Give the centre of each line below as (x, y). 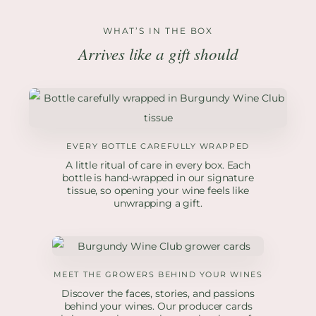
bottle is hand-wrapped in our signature (158, 178)
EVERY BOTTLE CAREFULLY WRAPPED (158, 146)
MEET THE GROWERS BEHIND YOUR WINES (158, 275)
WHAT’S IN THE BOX (158, 31)
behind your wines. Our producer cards (158, 306)
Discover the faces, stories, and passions (158, 294)
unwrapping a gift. (158, 203)
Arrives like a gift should (158, 54)
